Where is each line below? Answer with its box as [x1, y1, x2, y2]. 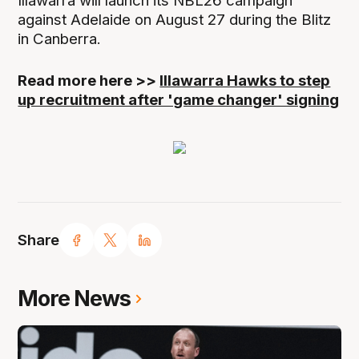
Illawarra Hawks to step [159, 71, 331, 91]
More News [18, 285, 131, 313]
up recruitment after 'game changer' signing [18, 91, 340, 110]
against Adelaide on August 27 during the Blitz [18, 10, 332, 30]
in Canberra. [18, 30, 102, 49]
